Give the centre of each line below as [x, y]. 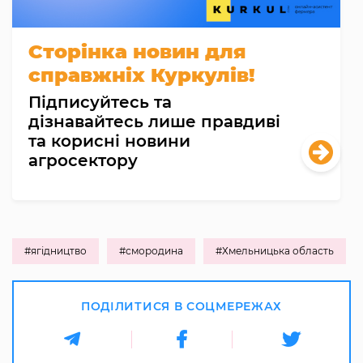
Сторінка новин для [137, 52]
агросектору [83, 161]
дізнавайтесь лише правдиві [154, 122]
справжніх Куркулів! [142, 75]
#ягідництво [56, 251]
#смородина [151, 251]
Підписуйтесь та [100, 102]
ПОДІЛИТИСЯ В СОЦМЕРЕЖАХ [181, 307]
